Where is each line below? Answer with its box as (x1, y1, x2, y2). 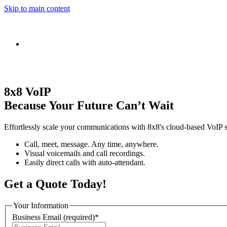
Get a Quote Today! (4, 177, 106, 191)
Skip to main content (4, 4, 70, 13)
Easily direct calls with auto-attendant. (24, 158, 145, 167)
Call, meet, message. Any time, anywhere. (24, 139, 159, 148)
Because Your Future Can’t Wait (4, 98, 174, 112)
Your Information (13, 201, 68, 210)
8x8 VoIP (4, 85, 51, 98)
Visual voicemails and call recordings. (24, 148, 145, 158)
